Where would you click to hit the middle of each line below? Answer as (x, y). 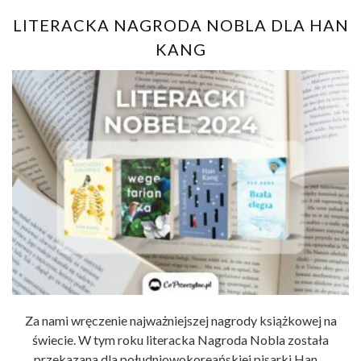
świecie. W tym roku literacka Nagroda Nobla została (180, 339)
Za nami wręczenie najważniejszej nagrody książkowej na (180, 320)
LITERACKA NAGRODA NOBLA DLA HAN (180, 25)
